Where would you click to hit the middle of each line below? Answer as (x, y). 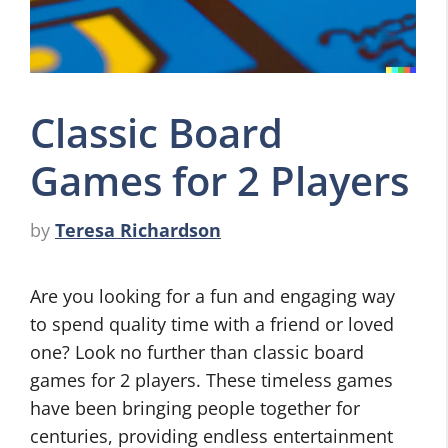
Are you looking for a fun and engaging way (212, 296)
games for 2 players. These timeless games (211, 380)
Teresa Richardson (138, 230)
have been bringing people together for (195, 408)
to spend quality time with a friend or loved (212, 324)
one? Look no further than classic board (197, 352)
